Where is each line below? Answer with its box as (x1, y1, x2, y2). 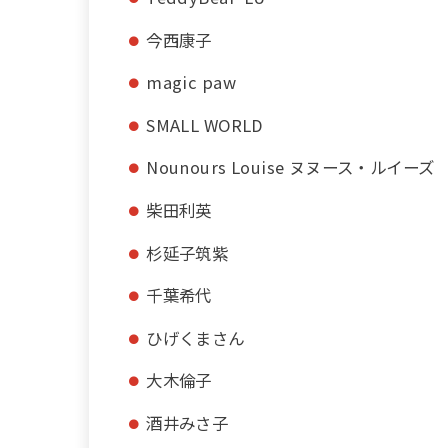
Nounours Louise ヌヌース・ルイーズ (146, 155, 435, 180)
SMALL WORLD (146, 112, 264, 137)
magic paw (146, 70, 236, 95)
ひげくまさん (146, 325, 245, 350)
